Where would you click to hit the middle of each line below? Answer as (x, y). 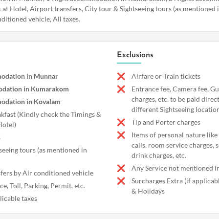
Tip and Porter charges (166, 122)
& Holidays (148, 191)
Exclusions (135, 55)
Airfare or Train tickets (166, 76)
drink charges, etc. (159, 155)
